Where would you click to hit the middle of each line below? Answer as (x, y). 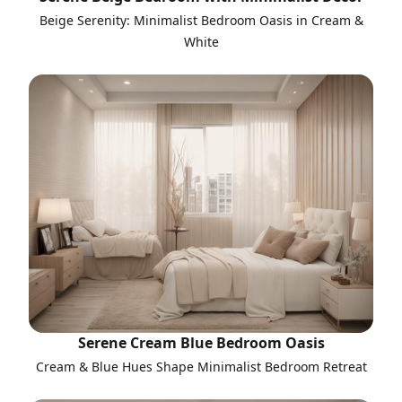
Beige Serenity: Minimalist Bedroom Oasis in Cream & (201, 20)
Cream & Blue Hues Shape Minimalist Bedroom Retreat (201, 367)
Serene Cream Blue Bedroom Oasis (201, 343)
